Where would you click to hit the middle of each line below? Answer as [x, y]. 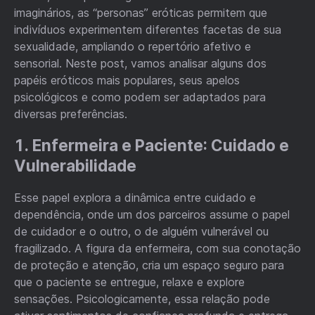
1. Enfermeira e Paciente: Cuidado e [152, 146]
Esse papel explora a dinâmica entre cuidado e [135, 197]
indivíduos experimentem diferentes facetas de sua [148, 29]
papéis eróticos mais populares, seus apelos [127, 80]
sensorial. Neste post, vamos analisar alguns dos [140, 63]
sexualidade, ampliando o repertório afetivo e [133, 46]
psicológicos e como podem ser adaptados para [140, 97]
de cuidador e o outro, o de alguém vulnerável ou [141, 231]
